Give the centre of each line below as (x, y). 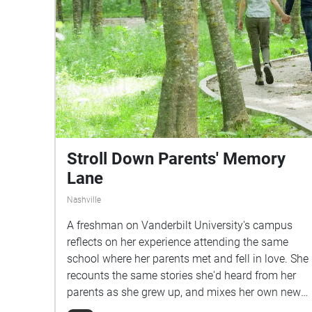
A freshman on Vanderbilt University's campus (180, 226)
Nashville (84, 200)
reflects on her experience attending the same (178, 242)
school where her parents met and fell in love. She (188, 259)
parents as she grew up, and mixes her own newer (188, 292)
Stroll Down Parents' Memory (176, 159)
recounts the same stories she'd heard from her (181, 276)
